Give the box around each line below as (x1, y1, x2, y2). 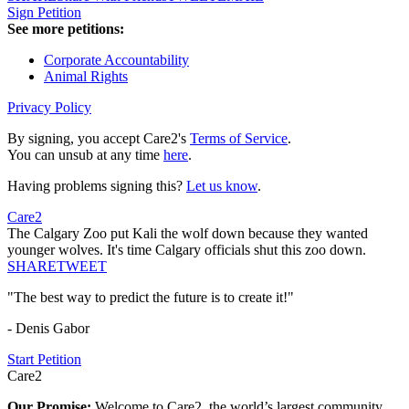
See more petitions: (7, 21, 124, 37)
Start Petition (7, 351, 81, 368)
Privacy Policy (7, 100, 91, 116)
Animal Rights (44, 68, 128, 85)
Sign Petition (7, 5, 81, 21)
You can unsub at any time (7, 147, 163, 163)
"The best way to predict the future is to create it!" (7, 289, 294, 306)
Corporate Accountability (44, 52, 189, 68)
